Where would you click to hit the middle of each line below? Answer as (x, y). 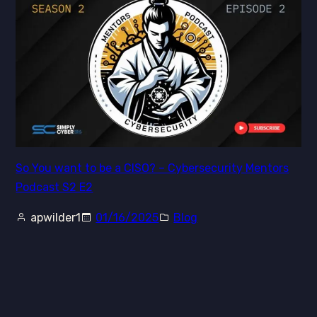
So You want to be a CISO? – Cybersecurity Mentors (152, 168)
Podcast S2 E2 (54, 187)
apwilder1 (56, 217)
